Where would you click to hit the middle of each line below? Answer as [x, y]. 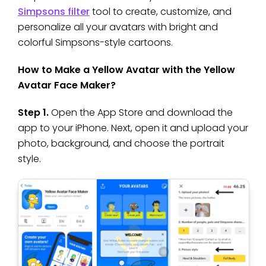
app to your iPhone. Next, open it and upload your [133, 128]
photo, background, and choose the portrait [121, 143]
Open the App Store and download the [141, 112]
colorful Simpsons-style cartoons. [95, 42]
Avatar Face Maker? [67, 85]
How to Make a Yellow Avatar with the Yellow [126, 69]
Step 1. [33, 112]
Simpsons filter [54, 11]
